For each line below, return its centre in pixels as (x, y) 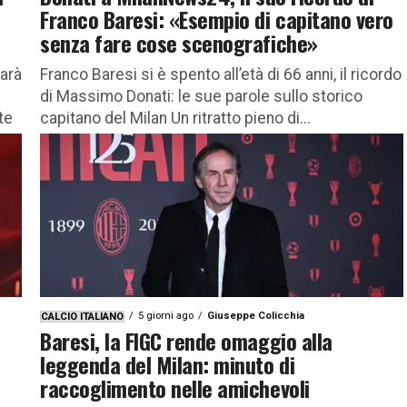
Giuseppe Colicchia (256, 315)
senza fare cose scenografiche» (179, 42)
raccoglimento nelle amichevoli (175, 387)
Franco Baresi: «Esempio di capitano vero (217, 19)
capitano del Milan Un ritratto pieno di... (175, 118)
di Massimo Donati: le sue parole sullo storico (201, 96)
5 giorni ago (166, 315)
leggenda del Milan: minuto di (168, 364)
